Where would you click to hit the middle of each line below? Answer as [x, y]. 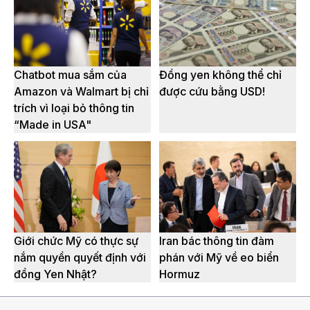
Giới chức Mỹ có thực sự [76, 241]
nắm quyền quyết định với [80, 258]
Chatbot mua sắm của [70, 75]
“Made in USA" [53, 125]
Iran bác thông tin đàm [217, 241]
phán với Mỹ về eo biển [219, 258]
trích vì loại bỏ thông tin [74, 108]
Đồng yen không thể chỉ [220, 75]
